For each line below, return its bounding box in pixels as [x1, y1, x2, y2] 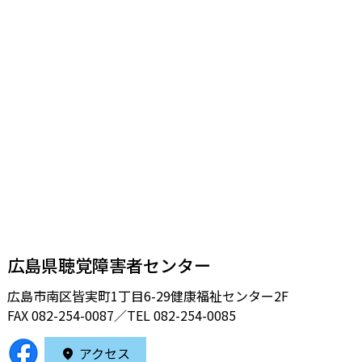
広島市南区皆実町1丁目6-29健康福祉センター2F [6, 285, 288, 305]
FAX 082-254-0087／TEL [6, 305, 154, 325]
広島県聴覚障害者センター [6, 252, 211, 277]
